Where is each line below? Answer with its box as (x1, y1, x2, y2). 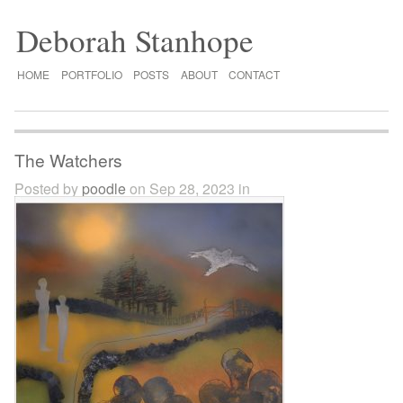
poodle (82, 178, 127, 200)
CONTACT (228, 66, 281, 82)
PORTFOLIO (60, 66, 122, 82)
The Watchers (14, 148, 123, 173)
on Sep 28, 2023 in (126, 178, 251, 200)
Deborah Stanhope (15, 18, 254, 61)
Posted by (14, 178, 83, 200)
